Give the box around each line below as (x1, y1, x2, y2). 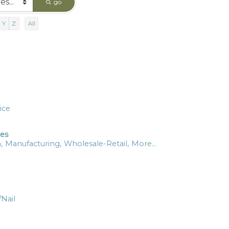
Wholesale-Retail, (64, 139, 129, 148)
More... (131, 139, 156, 148)
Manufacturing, (5, 139, 61, 148)
